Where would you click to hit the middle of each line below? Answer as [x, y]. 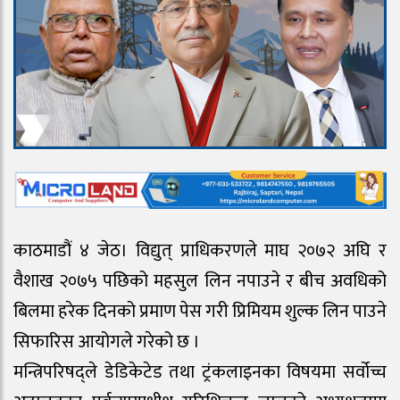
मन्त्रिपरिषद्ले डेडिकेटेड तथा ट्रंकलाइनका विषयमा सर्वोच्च [200, 373]
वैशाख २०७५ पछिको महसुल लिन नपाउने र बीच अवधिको [200, 282]
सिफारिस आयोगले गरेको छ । [107, 342]
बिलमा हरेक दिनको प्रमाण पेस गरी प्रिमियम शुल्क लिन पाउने [200, 312]
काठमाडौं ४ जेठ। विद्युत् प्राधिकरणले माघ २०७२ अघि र [200, 251]
